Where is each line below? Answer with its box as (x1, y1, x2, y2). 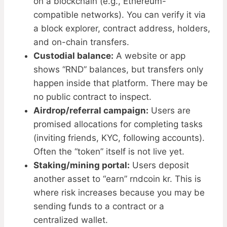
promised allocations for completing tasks (33, 119, 203, 130)
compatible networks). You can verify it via (33, 10, 206, 20)
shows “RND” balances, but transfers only (33, 64, 203, 75)
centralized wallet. (33, 215, 108, 225)
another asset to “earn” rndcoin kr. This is (33, 174, 201, 184)
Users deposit (130, 160, 189, 171)
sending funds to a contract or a (33, 201, 164, 212)
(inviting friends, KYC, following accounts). (33, 133, 205, 143)
